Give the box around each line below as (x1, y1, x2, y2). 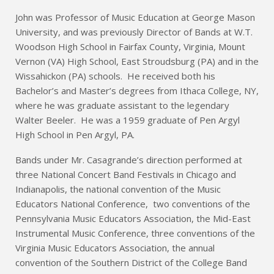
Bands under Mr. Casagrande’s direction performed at (15, 154, 242, 166)
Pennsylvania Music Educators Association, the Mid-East (15, 212, 251, 225)
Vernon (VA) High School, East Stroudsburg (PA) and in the (15, 55, 259, 68)
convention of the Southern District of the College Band (15, 256, 247, 269)
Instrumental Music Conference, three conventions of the (15, 227, 255, 240)
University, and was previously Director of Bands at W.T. (15, 26, 253, 39)
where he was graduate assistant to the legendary (15, 99, 229, 112)
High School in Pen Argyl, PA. (15, 128, 135, 141)
